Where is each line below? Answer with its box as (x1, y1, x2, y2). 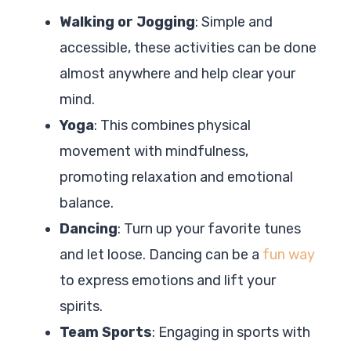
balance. (60, 194, 114, 212)
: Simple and (195, 13, 273, 31)
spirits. (60, 297, 103, 315)
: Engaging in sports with (152, 323, 310, 341)
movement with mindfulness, (60, 142, 248, 160)
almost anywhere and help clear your (60, 64, 295, 82)
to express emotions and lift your (60, 271, 276, 289)
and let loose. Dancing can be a (60, 245, 262, 263)
